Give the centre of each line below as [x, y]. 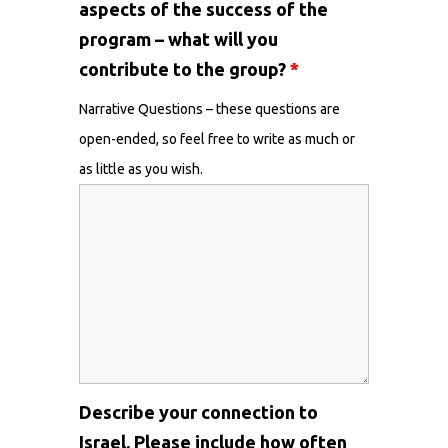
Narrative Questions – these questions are [209, 109]
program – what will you [178, 39]
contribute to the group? [184, 69]
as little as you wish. [141, 169]
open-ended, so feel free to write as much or [217, 139]
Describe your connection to [198, 412]
